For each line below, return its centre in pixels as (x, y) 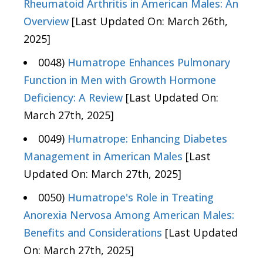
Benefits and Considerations (93, 233)
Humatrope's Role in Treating (141, 198)
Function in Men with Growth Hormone (120, 80)
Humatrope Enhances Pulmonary (149, 63)
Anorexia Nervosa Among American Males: (129, 215)
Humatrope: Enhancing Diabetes (147, 139)
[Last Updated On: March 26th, (148, 21)
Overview (46, 21)
